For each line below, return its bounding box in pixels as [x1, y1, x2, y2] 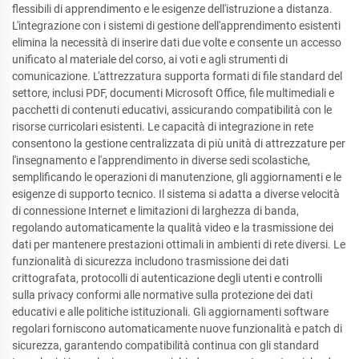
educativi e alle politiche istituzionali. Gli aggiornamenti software [12, 305, 329, 318]
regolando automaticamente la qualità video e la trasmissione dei [12, 220, 333, 234]
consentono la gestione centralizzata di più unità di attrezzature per [12, 136, 345, 150]
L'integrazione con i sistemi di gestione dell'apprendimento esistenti [12, 18, 341, 32]
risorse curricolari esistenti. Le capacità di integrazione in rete [12, 119, 313, 133]
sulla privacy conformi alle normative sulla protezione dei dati [12, 288, 313, 301]
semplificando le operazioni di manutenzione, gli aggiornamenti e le [12, 170, 341, 184]
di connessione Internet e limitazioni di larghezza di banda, [12, 204, 299, 217]
